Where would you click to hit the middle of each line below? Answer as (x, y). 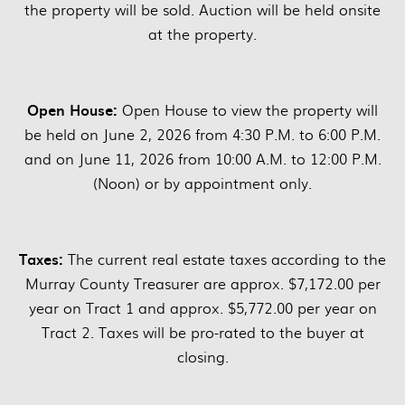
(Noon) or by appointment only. (202, 184)
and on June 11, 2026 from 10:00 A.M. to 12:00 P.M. (202, 159)
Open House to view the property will (248, 110)
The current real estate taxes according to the (227, 259)
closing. (202, 357)
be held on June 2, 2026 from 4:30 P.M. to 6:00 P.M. (202, 135)
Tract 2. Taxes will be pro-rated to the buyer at (202, 333)
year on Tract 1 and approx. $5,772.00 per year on (202, 308)
